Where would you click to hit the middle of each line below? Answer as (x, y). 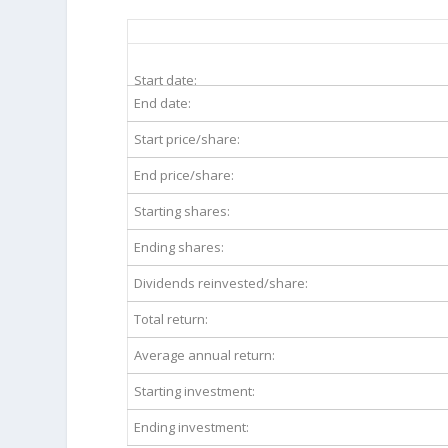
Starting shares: (182, 210)
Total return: (171, 318)
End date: (163, 102)
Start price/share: (187, 138)
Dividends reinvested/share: (221, 282)
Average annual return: (205, 354)
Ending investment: (192, 426)
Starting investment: (195, 390)
